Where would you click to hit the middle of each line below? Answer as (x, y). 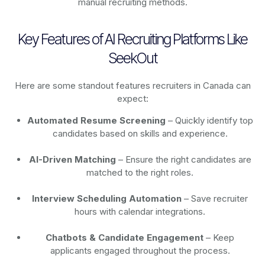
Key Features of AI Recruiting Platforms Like (132, 39)
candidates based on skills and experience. (140, 133)
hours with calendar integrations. (140, 211)
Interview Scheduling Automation (107, 198)
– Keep (219, 237)
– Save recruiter (215, 198)
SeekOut (132, 58)
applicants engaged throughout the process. (140, 250)
